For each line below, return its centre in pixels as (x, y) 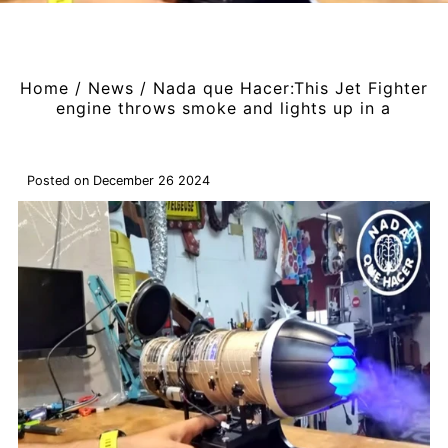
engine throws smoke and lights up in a (224, 108)
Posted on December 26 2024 (119, 180)
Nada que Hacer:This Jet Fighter (290, 88)
